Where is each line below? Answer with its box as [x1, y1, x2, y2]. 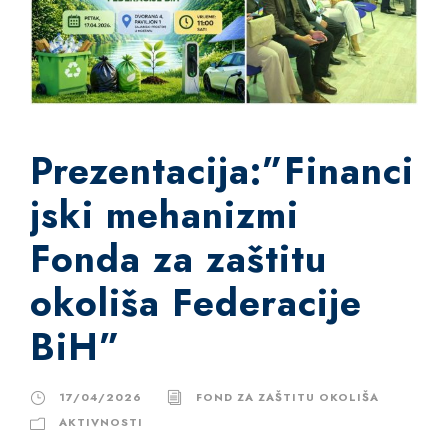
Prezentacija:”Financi [30, 143, 414, 198]
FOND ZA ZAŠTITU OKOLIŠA [196, 388, 379, 405]
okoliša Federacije [30, 275, 362, 330]
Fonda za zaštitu [30, 231, 327, 286]
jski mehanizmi [30, 187, 299, 242]
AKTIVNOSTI [59, 413, 143, 430]
